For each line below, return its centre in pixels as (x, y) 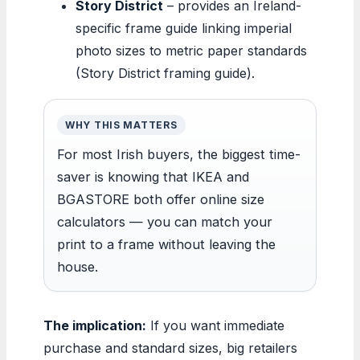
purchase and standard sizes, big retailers (170, 348)
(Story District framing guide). (165, 73)
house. (78, 266)
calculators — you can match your (165, 221)
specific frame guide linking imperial (184, 28)
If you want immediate (215, 325)
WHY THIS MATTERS (121, 125)
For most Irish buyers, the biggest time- (179, 154)
